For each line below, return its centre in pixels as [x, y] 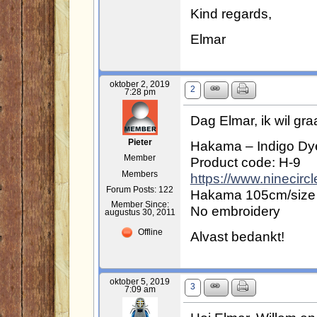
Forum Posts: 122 [140, 190]
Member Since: [140, 205]
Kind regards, [231, 14]
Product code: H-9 [245, 162]
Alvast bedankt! [237, 237]
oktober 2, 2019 [140, 85]
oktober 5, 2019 [140, 282]
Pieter [140, 143]
